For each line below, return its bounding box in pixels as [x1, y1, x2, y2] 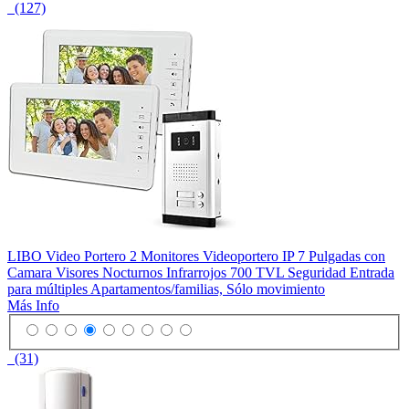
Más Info [7, 298, 59, 314]
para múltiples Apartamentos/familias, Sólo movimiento [7, 281, 325, 298]
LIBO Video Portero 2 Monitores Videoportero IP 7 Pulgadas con [7, 248, 385, 265]
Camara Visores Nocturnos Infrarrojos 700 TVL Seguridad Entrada [7, 265, 394, 281]
